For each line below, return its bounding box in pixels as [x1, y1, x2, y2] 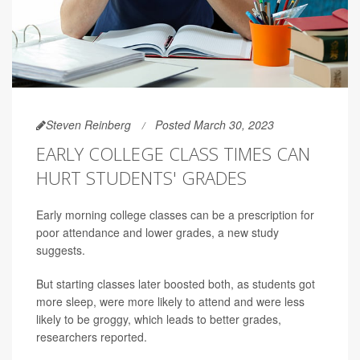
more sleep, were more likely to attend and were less [36, 293, 305, 310]
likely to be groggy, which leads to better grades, [36, 311, 281, 328]
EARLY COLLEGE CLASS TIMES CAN [36, 141, 310, 166]
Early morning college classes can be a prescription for [36, 207, 314, 223]
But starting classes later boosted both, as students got [36, 276, 315, 292]
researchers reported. [36, 329, 147, 346]
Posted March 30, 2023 [155, 117, 274, 133]
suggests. [36, 242, 85, 259]
